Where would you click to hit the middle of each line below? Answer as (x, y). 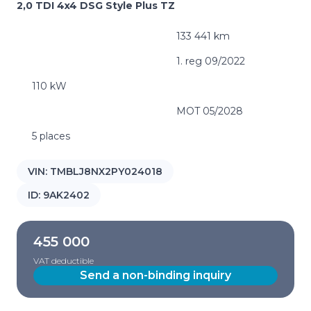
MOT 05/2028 (210, 111)
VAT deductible (64, 261)
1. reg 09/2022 (211, 61)
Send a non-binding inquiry (155, 275)
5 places (51, 136)
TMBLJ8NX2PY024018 (106, 171)
